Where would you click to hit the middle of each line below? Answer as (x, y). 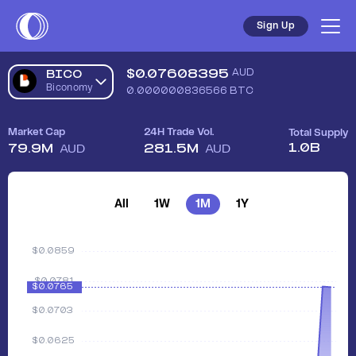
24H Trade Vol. (178, 132)
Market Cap (37, 132)
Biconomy (70, 88)
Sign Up (275, 25)
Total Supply (318, 133)
